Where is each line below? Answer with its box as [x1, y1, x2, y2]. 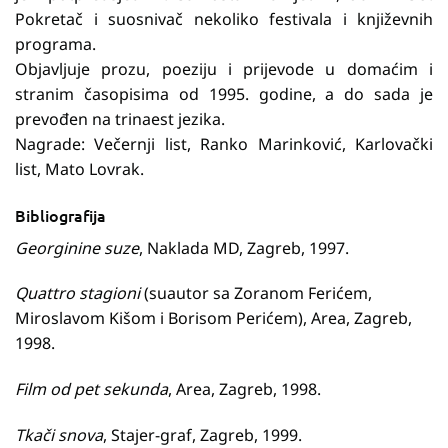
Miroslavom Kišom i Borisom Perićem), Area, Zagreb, [15, 307, 412, 330]
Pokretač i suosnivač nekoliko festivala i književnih [15, 7, 433, 30]
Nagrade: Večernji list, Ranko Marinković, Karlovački [15, 132, 433, 155]
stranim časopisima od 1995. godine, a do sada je [15, 82, 433, 105]
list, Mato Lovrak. [15, 157, 144, 180]
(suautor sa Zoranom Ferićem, [140, 282, 372, 305]
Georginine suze [15, 236, 139, 259]
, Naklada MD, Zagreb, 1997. [139, 236, 349, 259]
